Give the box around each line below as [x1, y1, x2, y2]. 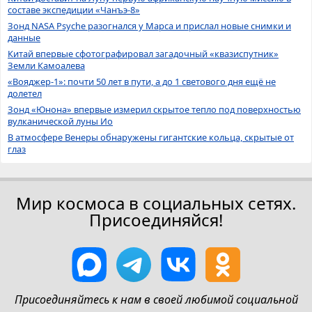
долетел [8, 86, 42, 100]
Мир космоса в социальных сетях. [16, 191, 296, 214]
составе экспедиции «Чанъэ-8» [8, 3, 140, 16]
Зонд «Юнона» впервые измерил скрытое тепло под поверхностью [8, 102, 301, 116]
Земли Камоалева [8, 58, 85, 72]
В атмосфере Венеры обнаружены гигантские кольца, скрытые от [8, 130, 294, 143]
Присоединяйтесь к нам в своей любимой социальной [14, 291, 298, 307]
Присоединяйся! [89, 208, 223, 231]
